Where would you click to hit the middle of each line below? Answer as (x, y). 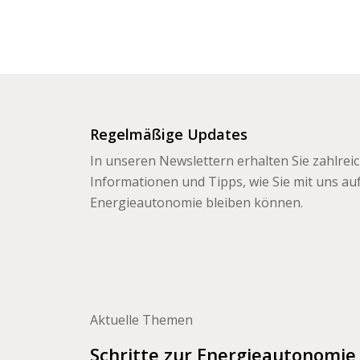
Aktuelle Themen (141, 320)
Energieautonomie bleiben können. (196, 203)
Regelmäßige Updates (169, 135)
